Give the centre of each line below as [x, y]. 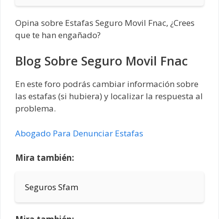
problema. [35, 109]
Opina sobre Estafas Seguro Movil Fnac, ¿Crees [105, 22]
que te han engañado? [58, 35]
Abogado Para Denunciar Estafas [79, 133]
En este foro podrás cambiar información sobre [107, 84]
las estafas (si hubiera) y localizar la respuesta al [109, 96]
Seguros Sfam [52, 187]
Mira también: [45, 158]
